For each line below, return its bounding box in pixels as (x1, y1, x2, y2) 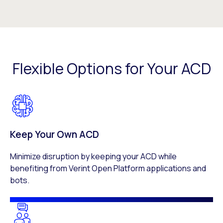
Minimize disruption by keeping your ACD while (10, 151, 177, 162)
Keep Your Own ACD (10, 128, 99, 141)
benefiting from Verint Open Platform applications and (10, 163, 206, 174)
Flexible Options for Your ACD (12, 58, 211, 79)
